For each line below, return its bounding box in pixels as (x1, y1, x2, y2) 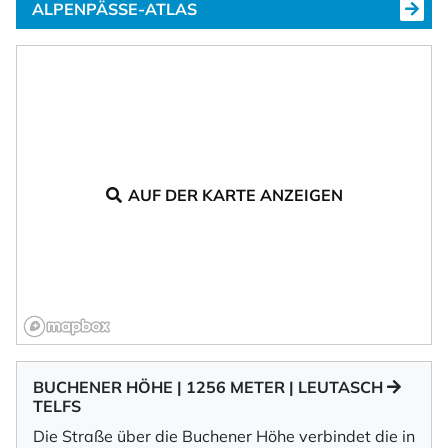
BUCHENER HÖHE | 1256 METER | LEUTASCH (33, 377, 387, 397)
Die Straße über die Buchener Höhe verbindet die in (33, 426, 415, 446)
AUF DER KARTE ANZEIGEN (127, 185, 343, 205)
